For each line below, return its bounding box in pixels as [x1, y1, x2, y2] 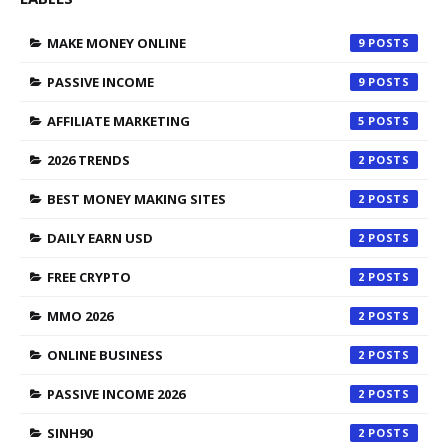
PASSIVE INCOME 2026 [47, 384, 185, 403]
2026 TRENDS [47, 150, 130, 169]
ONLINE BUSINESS [47, 345, 163, 364]
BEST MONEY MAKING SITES [47, 189, 226, 208]
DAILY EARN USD [47, 228, 153, 247]
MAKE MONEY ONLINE [47, 33, 186, 52]
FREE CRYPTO [47, 267, 131, 286]
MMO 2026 [47, 306, 113, 325]
